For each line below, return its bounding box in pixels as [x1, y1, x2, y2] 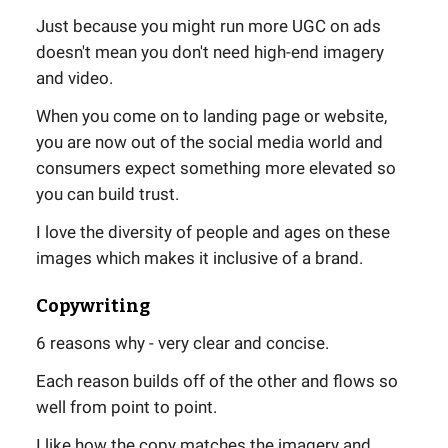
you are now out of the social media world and [36, 132, 383, 153]
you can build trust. [36, 184, 179, 205]
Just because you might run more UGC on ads [36, 16, 381, 37]
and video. [36, 68, 113, 89]
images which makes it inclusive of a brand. [36, 248, 363, 269]
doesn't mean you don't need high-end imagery [36, 42, 384, 63]
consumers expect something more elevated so [36, 158, 396, 179]
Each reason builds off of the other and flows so [36, 371, 398, 392]
